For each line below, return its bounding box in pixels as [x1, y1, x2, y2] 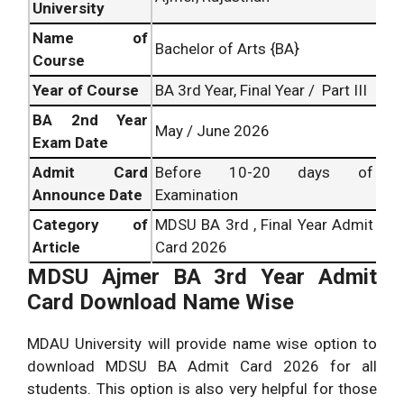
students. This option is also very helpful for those [27, 379, 377, 398]
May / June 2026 [155, 121, 270, 140]
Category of [32, 215, 148, 234]
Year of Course [32, 80, 139, 99]
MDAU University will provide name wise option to [27, 334, 377, 353]
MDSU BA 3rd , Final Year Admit [155, 215, 373, 234]
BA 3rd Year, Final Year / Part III [155, 80, 367, 99]
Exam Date [32, 133, 108, 151]
